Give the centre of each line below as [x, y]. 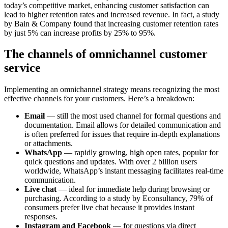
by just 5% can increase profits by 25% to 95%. [80, 33]
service [22, 68]
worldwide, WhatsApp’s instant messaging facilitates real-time [124, 171]
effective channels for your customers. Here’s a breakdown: [99, 99]
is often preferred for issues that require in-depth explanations [122, 134]
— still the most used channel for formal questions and [133, 116]
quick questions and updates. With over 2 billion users [111, 162]
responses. [41, 217]
